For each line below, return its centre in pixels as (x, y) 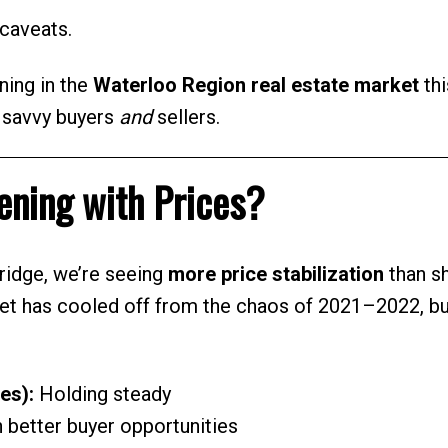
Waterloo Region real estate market (255, 85)
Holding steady (102, 393)
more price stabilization (275, 273)
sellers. (185, 117)
